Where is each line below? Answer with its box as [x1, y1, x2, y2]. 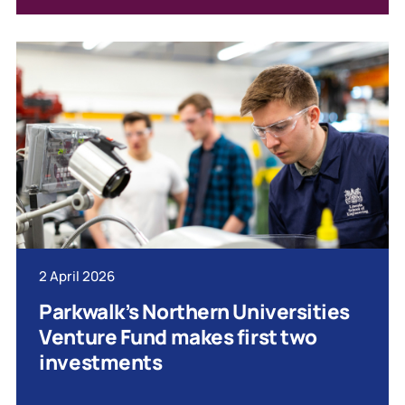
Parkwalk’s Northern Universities [39, 297, 351, 325]
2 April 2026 [39, 266, 116, 286]
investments [39, 347, 163, 376]
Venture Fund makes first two [39, 322, 317, 351]
